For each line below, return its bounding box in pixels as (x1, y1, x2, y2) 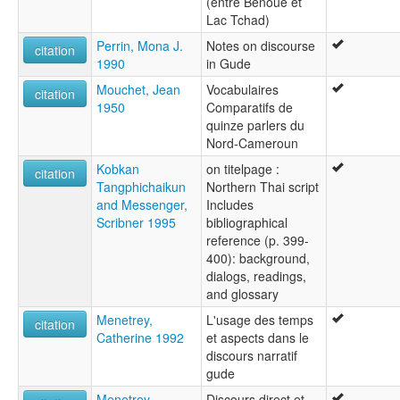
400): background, (206, 248, 310, 267)
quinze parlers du (206, 115, 304, 134)
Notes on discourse (206, 36, 315, 54)
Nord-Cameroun (206, 133, 298, 152)
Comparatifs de (206, 97, 293, 116)
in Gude (206, 54, 251, 72)
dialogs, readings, (206, 266, 306, 285)
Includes (206, 195, 254, 213)
